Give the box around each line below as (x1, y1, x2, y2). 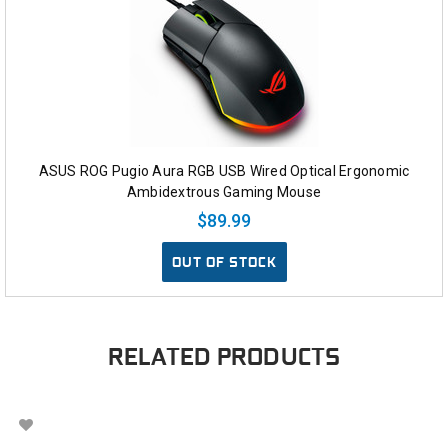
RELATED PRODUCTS (107, 340, 341, 373)
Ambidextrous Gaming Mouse (126, 183, 322, 200)
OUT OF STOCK (171, 252, 277, 271)
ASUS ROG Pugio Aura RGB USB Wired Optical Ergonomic (38, 162, 410, 179)
